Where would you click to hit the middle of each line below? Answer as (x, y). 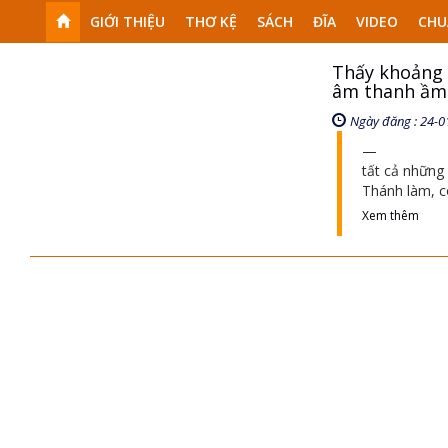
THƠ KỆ (211, 21)
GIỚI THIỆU (127, 21)
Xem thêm (390, 215)
